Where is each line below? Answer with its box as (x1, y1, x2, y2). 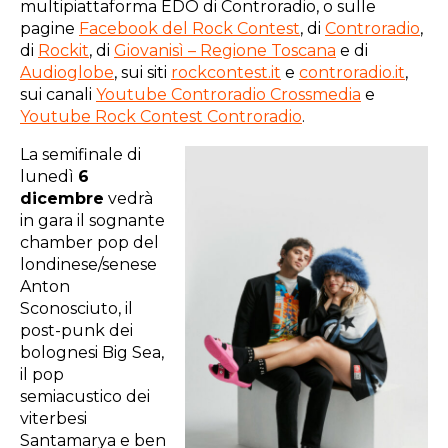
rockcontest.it (171, 63, 281, 83)
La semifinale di (20, 145, 141, 165)
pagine (20, 19, 79, 39)
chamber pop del (20, 233, 159, 253)
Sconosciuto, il (20, 299, 133, 319)
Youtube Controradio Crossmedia (96, 85, 361, 105)
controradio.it (299, 63, 405, 83)
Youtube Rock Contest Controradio (20, 107, 302, 127)
